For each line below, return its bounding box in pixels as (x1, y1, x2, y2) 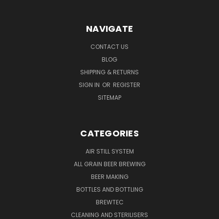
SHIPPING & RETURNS (80, 67, 139, 76)
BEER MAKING (90, 172, 129, 181)
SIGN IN (79, 80, 101, 89)
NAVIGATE (86, 22, 133, 35)
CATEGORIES (80, 127, 139, 139)
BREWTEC (95, 197, 124, 206)
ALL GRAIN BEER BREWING (73, 159, 146, 168)
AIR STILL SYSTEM (85, 147, 134, 155)
